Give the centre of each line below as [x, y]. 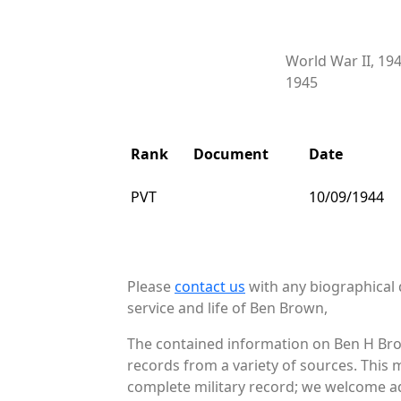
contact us [210, 286]
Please [151, 286]
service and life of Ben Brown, [227, 307]
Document [231, 154]
